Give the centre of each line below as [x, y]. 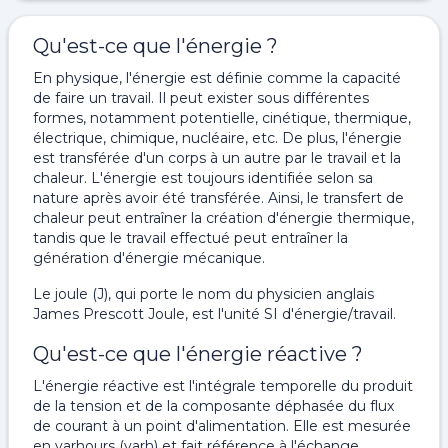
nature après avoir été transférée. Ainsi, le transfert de [218, 198]
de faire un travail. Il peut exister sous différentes [201, 98]
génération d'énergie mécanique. [149, 258]
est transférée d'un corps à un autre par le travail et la [217, 158]
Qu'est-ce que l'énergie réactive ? [198, 354]
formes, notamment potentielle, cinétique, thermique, [222, 118]
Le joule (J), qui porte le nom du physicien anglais [203, 294]
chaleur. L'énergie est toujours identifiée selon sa [203, 178]
